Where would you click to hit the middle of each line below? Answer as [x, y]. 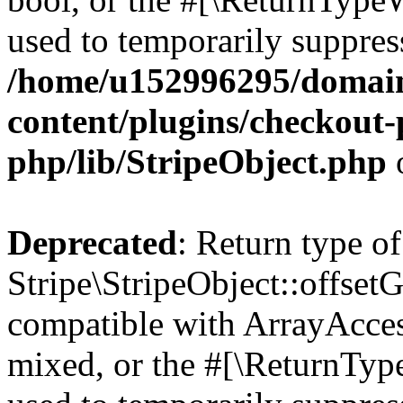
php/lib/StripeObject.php [197, 161]
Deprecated [92, 242]
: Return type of [289, 242]
